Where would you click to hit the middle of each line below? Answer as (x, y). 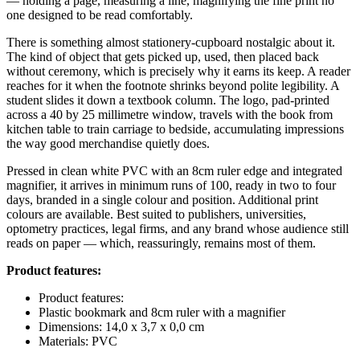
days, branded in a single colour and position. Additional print (162, 199)
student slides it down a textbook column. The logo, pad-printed (168, 100)
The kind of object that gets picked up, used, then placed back (163, 56)
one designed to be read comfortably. (100, 14)
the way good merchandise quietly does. (108, 143)
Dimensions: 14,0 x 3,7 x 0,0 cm (121, 326)
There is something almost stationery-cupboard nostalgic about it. (171, 42)
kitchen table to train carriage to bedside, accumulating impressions (175, 129)
